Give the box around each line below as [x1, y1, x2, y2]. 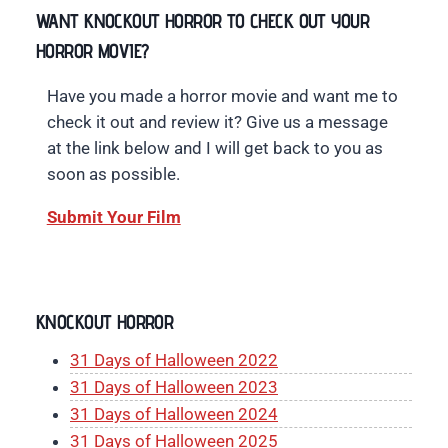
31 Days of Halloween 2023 [70, 377, 278, 398]
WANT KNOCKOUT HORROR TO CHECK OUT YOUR [36, 9, 369, 34]
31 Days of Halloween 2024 [70, 404, 278, 425]
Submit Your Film [46, 207, 181, 228]
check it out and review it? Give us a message [46, 112, 388, 133]
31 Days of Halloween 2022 [70, 350, 278, 371]
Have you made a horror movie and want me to [46, 86, 398, 107]
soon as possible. [46, 164, 180, 185]
